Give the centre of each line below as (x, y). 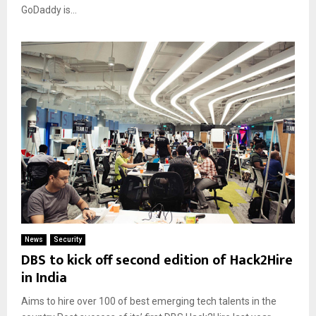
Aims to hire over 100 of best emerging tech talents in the (149, 302)
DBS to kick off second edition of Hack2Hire (157, 261)
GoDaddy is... (49, 10)
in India (44, 278)
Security (68, 240)
